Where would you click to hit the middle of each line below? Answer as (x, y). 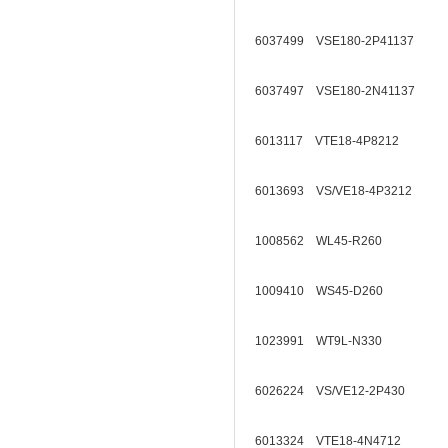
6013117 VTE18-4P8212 (333, 141)
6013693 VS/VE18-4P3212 (339, 191)
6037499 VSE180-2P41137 (340, 41)
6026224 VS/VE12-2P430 (336, 391)
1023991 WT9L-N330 (324, 341)
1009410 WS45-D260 (325, 291)
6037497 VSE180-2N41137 (341, 91)
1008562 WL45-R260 (324, 241)
